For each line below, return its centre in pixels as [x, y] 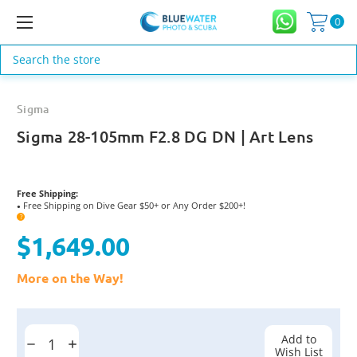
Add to [298, 339]
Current [37, 322]
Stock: [33, 334]
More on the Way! [70, 277]
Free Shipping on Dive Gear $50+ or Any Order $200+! [133, 205]
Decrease [49, 345]
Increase [88, 345]
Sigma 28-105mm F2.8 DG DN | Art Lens [165, 136]
